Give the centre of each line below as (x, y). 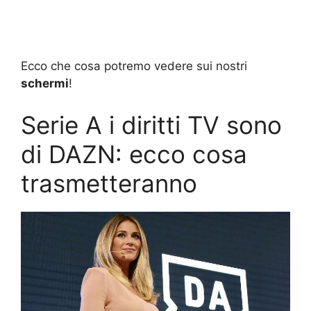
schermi (45, 84)
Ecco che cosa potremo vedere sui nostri (134, 66)
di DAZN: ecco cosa (134, 154)
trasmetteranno (109, 183)
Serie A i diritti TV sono (151, 125)
